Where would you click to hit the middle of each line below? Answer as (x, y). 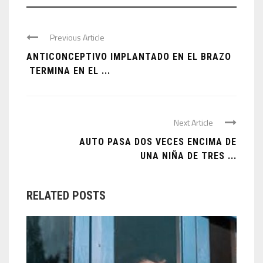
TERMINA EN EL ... (68, 71)
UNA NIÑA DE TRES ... (188, 156)
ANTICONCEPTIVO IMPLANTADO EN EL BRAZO (129, 57)
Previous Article (77, 38)
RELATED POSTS (66, 196)
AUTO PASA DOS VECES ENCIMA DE (158, 142)
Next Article (193, 123)
